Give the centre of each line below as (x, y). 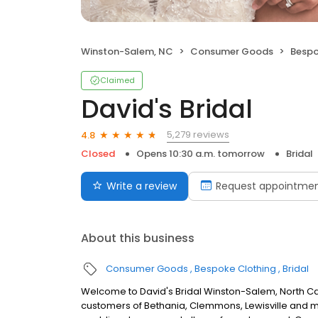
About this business (138, 238)
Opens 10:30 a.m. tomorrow (201, 154)
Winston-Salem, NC (127, 51)
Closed (98, 154)
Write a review (142, 186)
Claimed (117, 80)
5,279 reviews (198, 135)
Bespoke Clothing (235, 269)
